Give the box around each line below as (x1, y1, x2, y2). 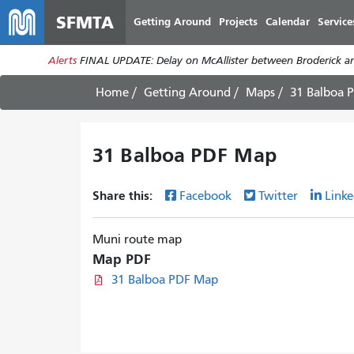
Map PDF (92, 251, 151, 268)
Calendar (265, 15, 310, 28)
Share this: (92, 188, 156, 203)
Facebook (179, 189, 232, 203)
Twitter (258, 189, 298, 203)
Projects (219, 15, 258, 28)
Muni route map (92, 232, 182, 247)
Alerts (47, 53, 77, 67)
